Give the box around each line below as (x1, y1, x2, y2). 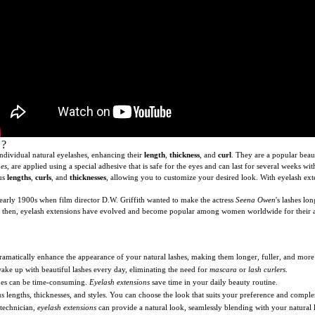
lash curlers (248, 264, 285, 274)
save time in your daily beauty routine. (150, 277, 278, 286)
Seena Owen (236, 195, 276, 204)
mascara (210, 264, 237, 274)
